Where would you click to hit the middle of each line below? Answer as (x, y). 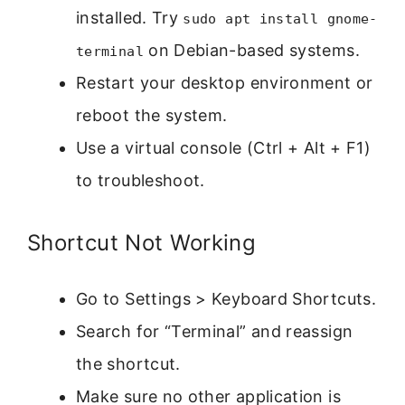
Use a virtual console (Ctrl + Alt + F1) (224, 147)
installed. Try (130, 17)
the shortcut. (128, 363)
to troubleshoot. (141, 180)
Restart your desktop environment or (225, 82)
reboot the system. (152, 115)
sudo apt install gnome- (280, 19)
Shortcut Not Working (142, 242)
